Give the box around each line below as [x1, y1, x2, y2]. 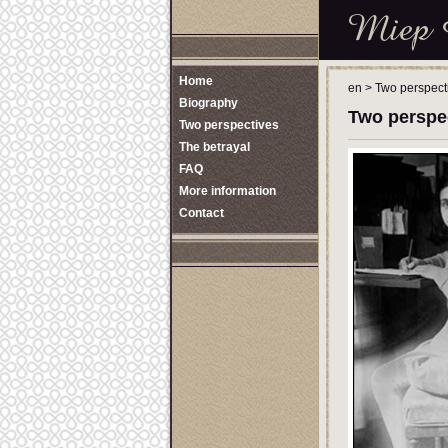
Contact [179, 206, 224, 220]
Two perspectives [179, 118, 279, 132]
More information [179, 184, 276, 198]
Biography [179, 96, 238, 110]
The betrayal [179, 140, 250, 154]
